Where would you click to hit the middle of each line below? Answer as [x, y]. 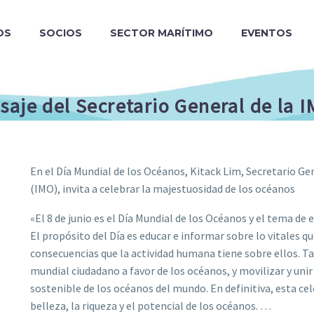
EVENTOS [267, 33]
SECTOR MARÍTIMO [162, 33]
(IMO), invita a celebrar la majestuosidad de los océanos [163, 188]
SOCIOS [61, 33]
